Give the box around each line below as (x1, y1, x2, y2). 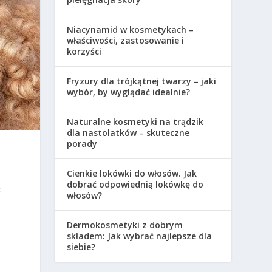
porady (67, 137, 98, 149)
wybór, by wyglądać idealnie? (67, 86, 191, 98)
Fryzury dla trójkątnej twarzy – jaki (67, 75, 217, 87)
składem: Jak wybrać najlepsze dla (67, 229, 212, 242)
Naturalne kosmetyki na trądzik (67, 115, 204, 127)
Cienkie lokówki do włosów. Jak (67, 167, 197, 179)
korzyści (67, 45, 102, 57)
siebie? (67, 240, 96, 253)
